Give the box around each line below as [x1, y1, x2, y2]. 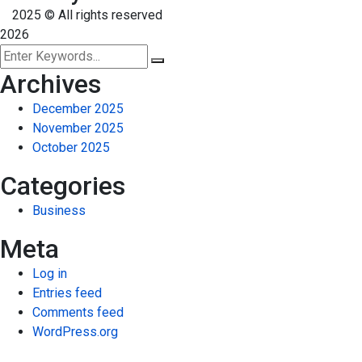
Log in [32, 266, 67, 282]
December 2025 [32, 101, 124, 117]
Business [32, 203, 86, 219]
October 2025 [32, 140, 110, 156]
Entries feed [32, 285, 102, 301]
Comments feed [32, 305, 124, 321]
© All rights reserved [41, 7, 162, 23]
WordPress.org [32, 324, 118, 340]
